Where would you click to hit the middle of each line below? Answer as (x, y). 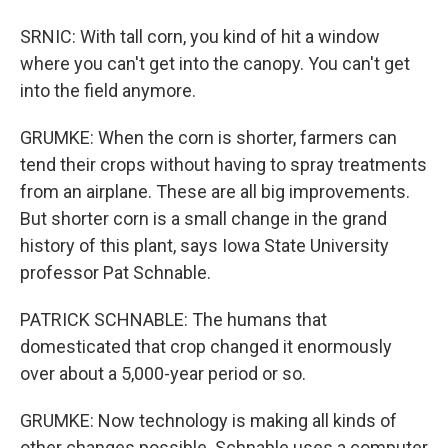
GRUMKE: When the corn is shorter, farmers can (208, 137)
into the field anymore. (108, 90)
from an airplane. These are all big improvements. (215, 191)
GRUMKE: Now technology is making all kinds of (208, 420)
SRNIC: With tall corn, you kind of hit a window (200, 36)
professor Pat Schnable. (115, 272)
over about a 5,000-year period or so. (163, 373)
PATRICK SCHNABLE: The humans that (173, 319)
